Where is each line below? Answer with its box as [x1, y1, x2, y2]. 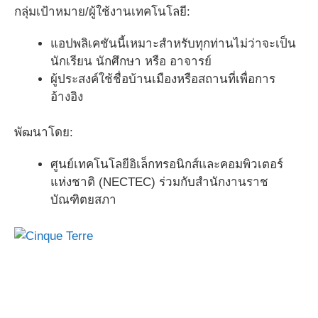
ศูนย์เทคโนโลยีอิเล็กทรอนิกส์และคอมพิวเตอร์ [50, 158, 283, 171]
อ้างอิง [50, 89, 83, 104]
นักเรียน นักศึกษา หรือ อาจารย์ [50, 54, 212, 68]
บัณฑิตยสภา [50, 193, 116, 207]
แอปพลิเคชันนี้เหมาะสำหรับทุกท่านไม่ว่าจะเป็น [50, 36, 296, 50]
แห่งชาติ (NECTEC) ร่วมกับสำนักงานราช [50, 175, 268, 189]
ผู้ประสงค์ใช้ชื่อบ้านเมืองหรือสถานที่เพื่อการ [50, 72, 275, 86]
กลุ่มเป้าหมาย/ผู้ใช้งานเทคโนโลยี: [14, 4, 190, 18]
